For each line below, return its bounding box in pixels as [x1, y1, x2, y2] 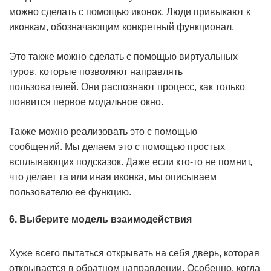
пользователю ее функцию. [9, 187, 131, 197]
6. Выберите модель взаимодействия [9, 214, 192, 224]
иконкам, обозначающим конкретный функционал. [9, 22, 234, 32]
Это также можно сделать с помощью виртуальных [9, 51, 238, 62]
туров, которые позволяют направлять [9, 67, 183, 77]
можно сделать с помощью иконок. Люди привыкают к [9, 7, 250, 17]
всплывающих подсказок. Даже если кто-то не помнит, [9, 157, 252, 167]
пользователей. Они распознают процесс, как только [9, 82, 245, 92]
